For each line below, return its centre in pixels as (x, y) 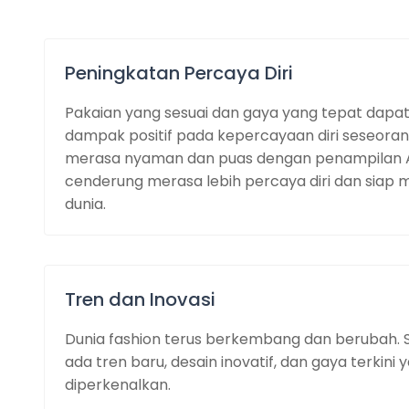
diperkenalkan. (117, 384)
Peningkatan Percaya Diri (178, 73)
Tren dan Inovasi (140, 299)
